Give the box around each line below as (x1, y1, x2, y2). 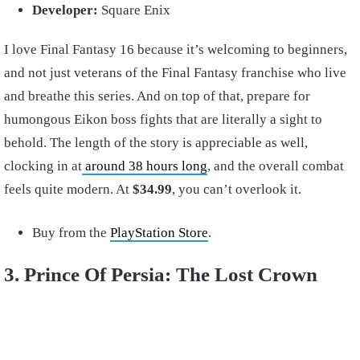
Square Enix (101, 2, 170, 18)
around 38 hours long (82, 157, 207, 174)
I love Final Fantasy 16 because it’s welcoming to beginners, (4, 41, 347, 57)
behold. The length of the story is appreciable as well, (4, 134, 308, 150)
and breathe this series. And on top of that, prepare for (4, 88, 310, 104)
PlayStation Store (110, 224, 208, 240)
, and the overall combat (207, 157, 344, 174)
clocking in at (4, 157, 82, 174)
